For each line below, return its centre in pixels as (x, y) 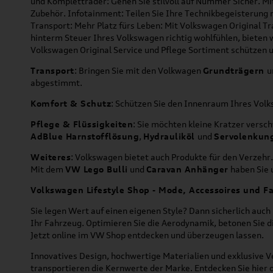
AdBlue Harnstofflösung (85, 136)
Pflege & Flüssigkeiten (82, 124)
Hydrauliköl (170, 136)
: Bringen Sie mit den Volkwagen (138, 70)
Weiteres (51, 157)
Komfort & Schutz (71, 103)
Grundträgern (235, 70)
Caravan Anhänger (187, 169)
